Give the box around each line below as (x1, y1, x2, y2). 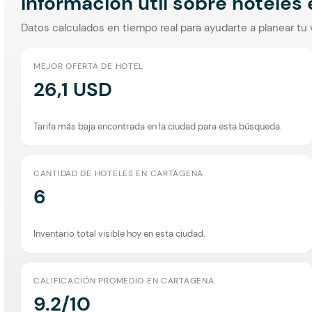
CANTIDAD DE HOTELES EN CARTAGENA (33, 167, 204, 179)
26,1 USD (33, 76, 112, 102)
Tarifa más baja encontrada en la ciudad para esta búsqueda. (33, 120, 282, 132)
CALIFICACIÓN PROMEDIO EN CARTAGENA (33, 274, 214, 286)
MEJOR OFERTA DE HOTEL (33, 60, 144, 72)
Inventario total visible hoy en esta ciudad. (33, 227, 205, 240)
